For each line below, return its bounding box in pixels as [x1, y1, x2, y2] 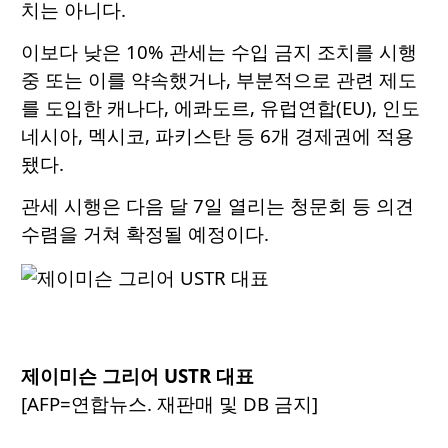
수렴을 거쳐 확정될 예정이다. [21, 221, 269, 247]
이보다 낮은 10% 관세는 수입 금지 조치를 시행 [21, 39, 417, 65]
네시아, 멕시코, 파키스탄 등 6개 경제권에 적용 [21, 123, 414, 149]
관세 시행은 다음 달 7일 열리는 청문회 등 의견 [21, 193, 414, 219]
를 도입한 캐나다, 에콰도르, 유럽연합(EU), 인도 [21, 95, 420, 121]
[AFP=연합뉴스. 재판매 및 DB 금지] [21, 391, 318, 417]
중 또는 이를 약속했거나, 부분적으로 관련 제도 [21, 67, 417, 93]
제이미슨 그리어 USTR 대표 [21, 363, 254, 389]
